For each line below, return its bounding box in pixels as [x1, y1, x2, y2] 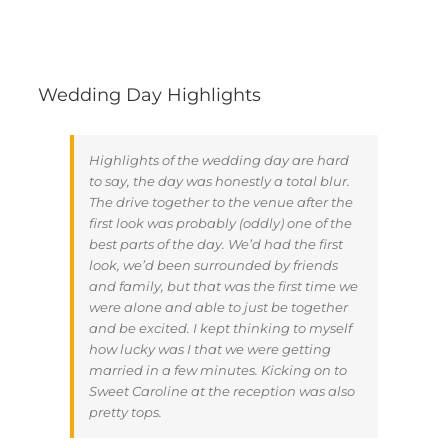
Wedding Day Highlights [38, 84, 261, 107]
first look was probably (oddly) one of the [89, 215, 352, 232]
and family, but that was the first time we [89, 278, 358, 295]
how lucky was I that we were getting [89, 341, 331, 358]
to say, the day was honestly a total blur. [89, 173, 350, 190]
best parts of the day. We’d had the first [89, 236, 343, 253]
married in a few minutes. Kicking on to [89, 362, 347, 379]
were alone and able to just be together [89, 299, 348, 316]
